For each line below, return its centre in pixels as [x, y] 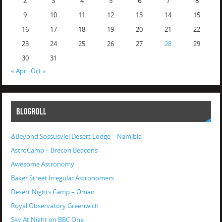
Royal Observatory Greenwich [55, 206]
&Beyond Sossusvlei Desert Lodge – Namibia [76, 137]
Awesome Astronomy [42, 165]
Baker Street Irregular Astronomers [62, 178]
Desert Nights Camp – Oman [53, 192]
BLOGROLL [31, 112]
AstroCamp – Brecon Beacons [54, 151]
